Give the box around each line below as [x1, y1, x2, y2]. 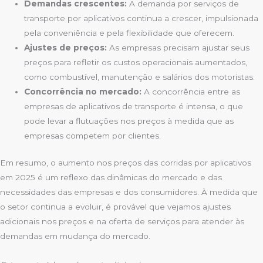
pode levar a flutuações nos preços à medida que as [24, 116, 234, 126]
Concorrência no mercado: [24, 87, 142, 97]
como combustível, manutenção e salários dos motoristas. [24, 72, 255, 82]
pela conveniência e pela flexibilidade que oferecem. [24, 28, 235, 38]
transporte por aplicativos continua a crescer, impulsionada [24, 14, 259, 23]
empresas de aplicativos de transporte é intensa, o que [24, 102, 244, 112]
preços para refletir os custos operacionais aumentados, [24, 58, 248, 68]
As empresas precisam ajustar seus [107, 43, 250, 53]
